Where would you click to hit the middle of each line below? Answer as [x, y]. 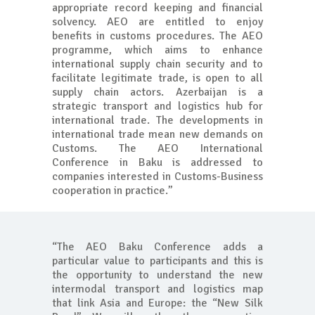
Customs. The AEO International [157, 149]
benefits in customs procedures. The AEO [157, 36]
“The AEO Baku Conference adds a [157, 247]
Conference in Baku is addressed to [157, 163]
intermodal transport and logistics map [157, 289]
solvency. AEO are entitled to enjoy [157, 22]
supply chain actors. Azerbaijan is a [157, 92]
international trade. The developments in [157, 121]
